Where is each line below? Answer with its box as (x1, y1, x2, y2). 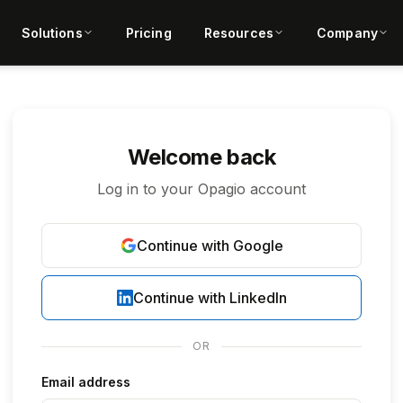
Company (317, 24, 378, 40)
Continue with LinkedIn (132, 289, 287, 307)
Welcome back (127, 144, 276, 170)
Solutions (21, 24, 83, 40)
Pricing (125, 24, 172, 40)
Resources (203, 24, 273, 40)
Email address (41, 374, 130, 390)
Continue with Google (136, 237, 283, 255)
